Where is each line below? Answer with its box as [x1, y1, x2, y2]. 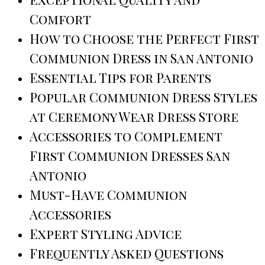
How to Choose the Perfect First [30, 30, 259, 48]
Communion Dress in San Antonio [30, 49, 253, 67]
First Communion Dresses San [30, 147, 230, 165]
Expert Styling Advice [30, 225, 182, 243]
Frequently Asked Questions [30, 244, 224, 263]
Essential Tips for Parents [30, 69, 211, 87]
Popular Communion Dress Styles [30, 88, 257, 106]
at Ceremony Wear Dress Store [30, 108, 238, 126]
